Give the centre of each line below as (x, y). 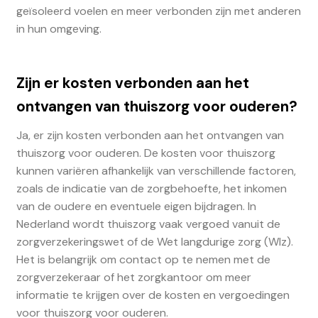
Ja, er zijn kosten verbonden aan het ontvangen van (150, 135)
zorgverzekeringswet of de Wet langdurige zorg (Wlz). (154, 241)
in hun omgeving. (59, 28)
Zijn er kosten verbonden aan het (132, 83)
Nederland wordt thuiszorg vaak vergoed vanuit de (148, 224)
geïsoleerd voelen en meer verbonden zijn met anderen (158, 11)
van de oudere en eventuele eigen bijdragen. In (136, 206)
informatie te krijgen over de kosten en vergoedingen (153, 295)
